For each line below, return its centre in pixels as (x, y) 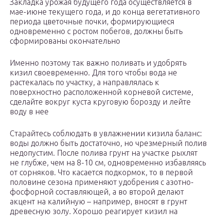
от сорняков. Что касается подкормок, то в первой (101, 173)
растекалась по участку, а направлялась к (84, 82)
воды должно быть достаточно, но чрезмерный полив (108, 143)
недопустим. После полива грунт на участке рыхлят (104, 153)
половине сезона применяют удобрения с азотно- (102, 182)
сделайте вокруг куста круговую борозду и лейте (100, 102)
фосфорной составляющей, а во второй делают (97, 192)
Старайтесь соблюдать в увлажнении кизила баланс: (106, 134)
